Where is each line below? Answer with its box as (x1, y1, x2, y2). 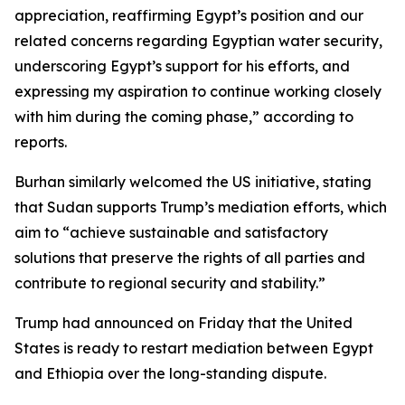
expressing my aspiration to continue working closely (14, 82, 381, 100)
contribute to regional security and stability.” (14, 274, 325, 292)
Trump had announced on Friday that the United (14, 314, 353, 332)
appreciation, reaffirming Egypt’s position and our (14, 6, 363, 24)
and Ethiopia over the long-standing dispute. (14, 364, 326, 382)
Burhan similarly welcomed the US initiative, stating (14, 173, 372, 191)
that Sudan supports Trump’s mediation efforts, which (14, 198, 387, 216)
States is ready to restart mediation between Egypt (14, 339, 373, 357)
